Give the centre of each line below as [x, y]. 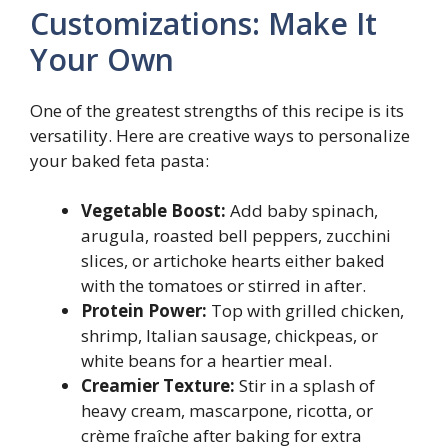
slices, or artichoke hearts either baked [233, 261]
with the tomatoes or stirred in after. [223, 286]
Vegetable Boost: [153, 211]
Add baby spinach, [302, 211]
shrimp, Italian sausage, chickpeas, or [229, 336]
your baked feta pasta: [119, 160]
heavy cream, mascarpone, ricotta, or [227, 411]
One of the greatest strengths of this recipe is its [217, 110]
